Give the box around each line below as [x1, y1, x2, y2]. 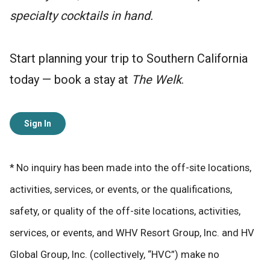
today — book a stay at [10, 72, 131, 87]
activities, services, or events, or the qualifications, [10, 184, 232, 196]
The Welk [131, 72, 181, 87]
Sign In [24, 119, 51, 129]
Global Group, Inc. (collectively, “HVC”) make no [10, 249, 219, 261]
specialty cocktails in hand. [10, 8, 153, 24]
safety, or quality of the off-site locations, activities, [10, 206, 240, 218]
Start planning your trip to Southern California [10, 51, 248, 66]
